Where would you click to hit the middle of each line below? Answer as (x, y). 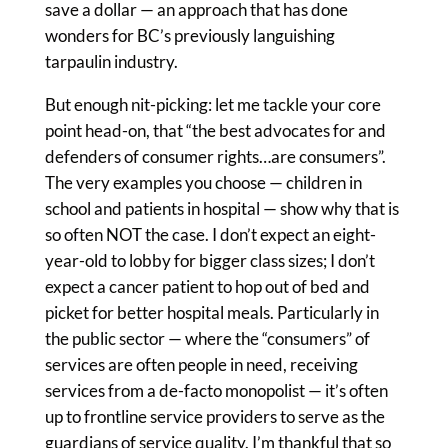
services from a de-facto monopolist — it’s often (216, 390)
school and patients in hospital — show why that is (221, 208)
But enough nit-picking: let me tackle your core (212, 104)
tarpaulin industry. (111, 61)
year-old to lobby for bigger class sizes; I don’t (209, 260)
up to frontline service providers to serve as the (214, 416)
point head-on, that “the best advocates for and (215, 130)
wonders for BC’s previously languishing (189, 35)
